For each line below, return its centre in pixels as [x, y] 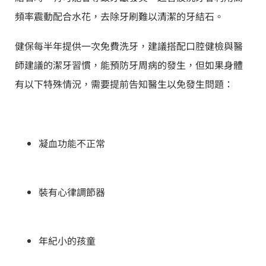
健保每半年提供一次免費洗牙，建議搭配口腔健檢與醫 [129, 45]
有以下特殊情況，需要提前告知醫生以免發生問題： [124, 83]
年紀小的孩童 [67, 240]
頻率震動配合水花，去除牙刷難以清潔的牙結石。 [119, 16]
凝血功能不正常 [72, 143]
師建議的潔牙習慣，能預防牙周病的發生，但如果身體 [129, 64]
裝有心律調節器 [72, 191]
